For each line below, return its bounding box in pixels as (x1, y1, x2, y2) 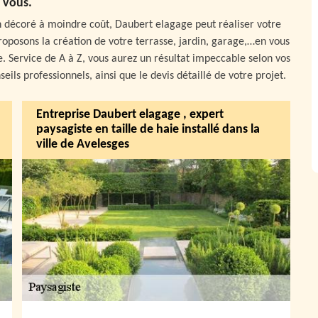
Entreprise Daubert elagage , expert (36, 108, 224, 122)
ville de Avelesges (36, 138, 129, 152)
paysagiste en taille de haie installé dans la (36, 123, 260, 137)
